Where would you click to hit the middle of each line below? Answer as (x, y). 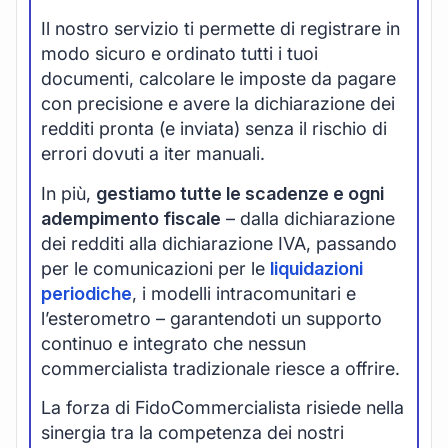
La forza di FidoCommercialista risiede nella (222, 407)
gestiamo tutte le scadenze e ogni (240, 193)
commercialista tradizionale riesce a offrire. (220, 368)
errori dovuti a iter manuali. (153, 154)
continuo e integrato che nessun (173, 343)
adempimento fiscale (131, 218)
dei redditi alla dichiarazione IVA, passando (219, 243)
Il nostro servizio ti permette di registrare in (220, 29)
